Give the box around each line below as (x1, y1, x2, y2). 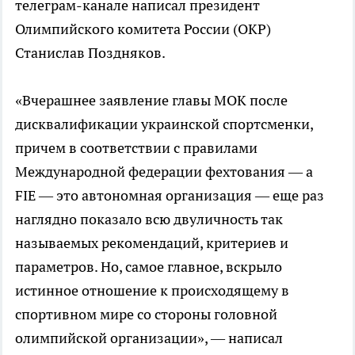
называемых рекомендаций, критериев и (15, 233, 288, 252)
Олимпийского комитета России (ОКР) (15, 19, 271, 38)
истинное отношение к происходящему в (15, 281, 289, 300)
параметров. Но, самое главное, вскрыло (15, 257, 282, 276)
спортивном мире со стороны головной (15, 304, 277, 323)
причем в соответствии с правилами (15, 138, 258, 157)
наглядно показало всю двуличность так (15, 209, 283, 228)
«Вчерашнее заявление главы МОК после (15, 90, 288, 109)
